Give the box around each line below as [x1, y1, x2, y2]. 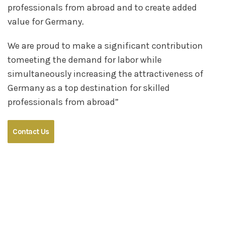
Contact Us [13, 127, 49, 137]
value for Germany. [8, 16, 84, 28]
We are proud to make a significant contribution [8, 40, 203, 52]
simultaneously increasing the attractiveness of [8, 68, 203, 80]
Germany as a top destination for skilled [8, 82, 170, 94]
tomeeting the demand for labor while [8, 54, 162, 66]
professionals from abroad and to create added [8, 2, 197, 14]
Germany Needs [56, 188, 169, 207]
